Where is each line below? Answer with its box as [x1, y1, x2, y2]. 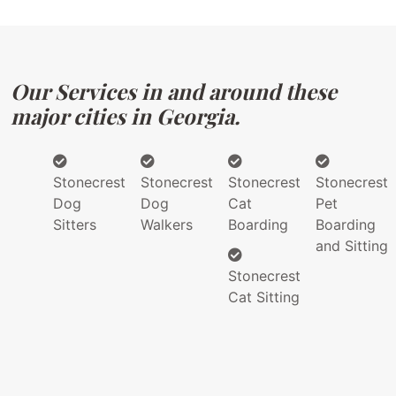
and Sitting [316, 237, 388, 255]
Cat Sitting [228, 288, 300, 307]
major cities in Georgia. [11, 102, 240, 131]
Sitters [53, 216, 96, 234]
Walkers [141, 216, 193, 234]
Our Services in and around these [11, 77, 337, 106]
